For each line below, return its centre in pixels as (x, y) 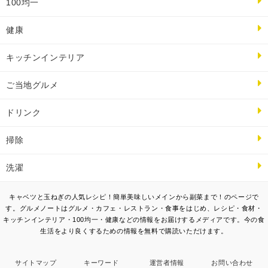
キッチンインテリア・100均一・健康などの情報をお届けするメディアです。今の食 (134, 220)
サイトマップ (36, 263)
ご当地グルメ (32, 85)
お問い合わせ (232, 263)
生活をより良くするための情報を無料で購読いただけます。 (134, 231)
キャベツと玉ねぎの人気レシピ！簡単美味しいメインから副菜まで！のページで (134, 197)
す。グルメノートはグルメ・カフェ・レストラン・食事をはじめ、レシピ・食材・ (134, 208)
